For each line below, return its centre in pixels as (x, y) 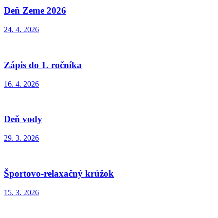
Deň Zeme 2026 (35, 11)
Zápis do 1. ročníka (43, 65)
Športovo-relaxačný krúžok (59, 173)
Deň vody (23, 119)
